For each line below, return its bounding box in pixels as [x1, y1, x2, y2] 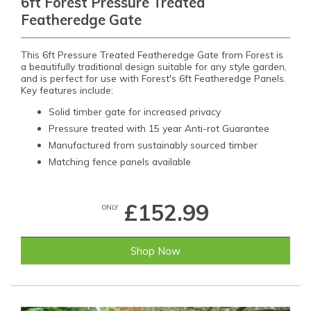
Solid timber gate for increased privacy [49, 106, 221, 118]
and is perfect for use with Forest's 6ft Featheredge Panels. [21, 72, 286, 85]
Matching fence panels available [49, 155, 191, 168]
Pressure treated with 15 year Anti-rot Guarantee [49, 122, 269, 135]
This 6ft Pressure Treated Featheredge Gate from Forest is [21, 49, 283, 61]
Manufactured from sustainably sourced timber [49, 139, 258, 151]
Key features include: [21, 84, 113, 96]
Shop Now [131, 244, 180, 258]
